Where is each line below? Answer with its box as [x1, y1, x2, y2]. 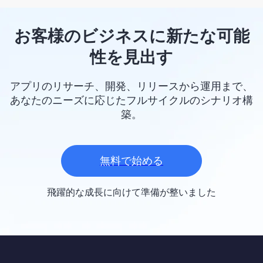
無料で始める [100, 154, 163, 168]
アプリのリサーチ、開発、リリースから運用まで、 [10, 79, 253, 93]
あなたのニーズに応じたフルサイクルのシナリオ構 [10, 93, 253, 107]
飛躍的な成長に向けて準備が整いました [47, 186, 216, 198]
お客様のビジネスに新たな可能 [14, 25, 249, 47]
